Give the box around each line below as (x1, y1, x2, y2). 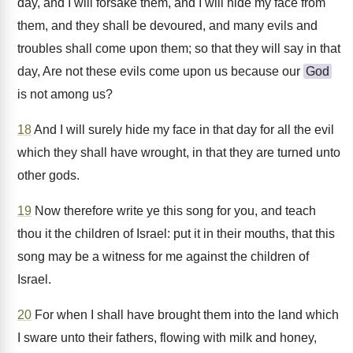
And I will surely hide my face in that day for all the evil (32, 123, 334, 136)
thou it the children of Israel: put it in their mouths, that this (17, 227, 335, 240)
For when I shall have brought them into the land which (32, 308, 339, 321)
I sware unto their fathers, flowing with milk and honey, (17, 331, 317, 344)
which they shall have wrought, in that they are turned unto (17, 146, 340, 159)
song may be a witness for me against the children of (17, 250, 309, 263)
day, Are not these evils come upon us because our (17, 65, 303, 78)
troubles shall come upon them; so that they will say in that (17, 42, 340, 55)
